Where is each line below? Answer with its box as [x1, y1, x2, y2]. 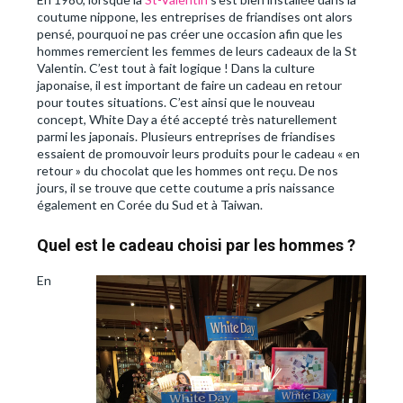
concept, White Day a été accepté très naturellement [37, 112, 337, 128]
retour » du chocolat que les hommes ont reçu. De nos [37, 163, 338, 179]
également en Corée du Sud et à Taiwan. [37, 197, 263, 213]
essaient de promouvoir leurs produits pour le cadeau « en [37, 146, 360, 162]
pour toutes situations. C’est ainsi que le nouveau [37, 94, 315, 111]
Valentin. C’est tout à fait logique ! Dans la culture [37, 60, 315, 76]
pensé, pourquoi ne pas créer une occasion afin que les [37, 26, 343, 42]
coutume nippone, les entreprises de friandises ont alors [37, 9, 353, 25]
